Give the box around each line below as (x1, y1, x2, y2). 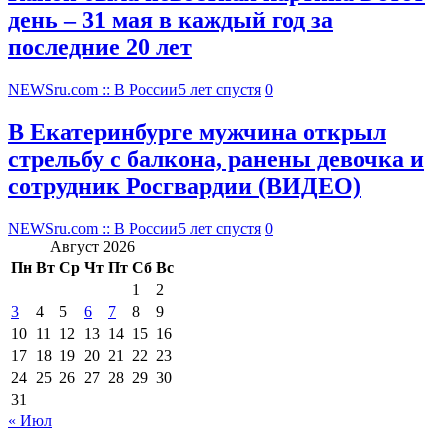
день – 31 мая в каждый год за (8, 7, 333, 34)
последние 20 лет (8, 34, 192, 61)
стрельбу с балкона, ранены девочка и (8, 146, 424, 173)
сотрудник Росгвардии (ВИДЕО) (8, 173, 361, 200)
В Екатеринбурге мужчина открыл (8, 119, 386, 146)
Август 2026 (50, 237, 135, 255)
